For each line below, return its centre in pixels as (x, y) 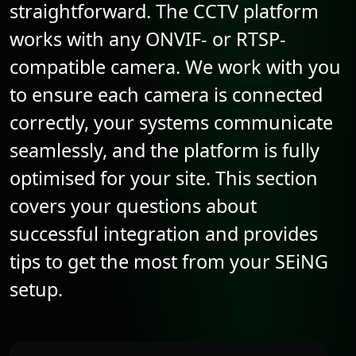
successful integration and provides (164, 233)
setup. (36, 289)
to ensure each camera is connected (166, 94)
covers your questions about (133, 205)
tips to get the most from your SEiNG (169, 261)
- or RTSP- (244, 39)
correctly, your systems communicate (171, 122)
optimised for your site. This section (164, 178)
